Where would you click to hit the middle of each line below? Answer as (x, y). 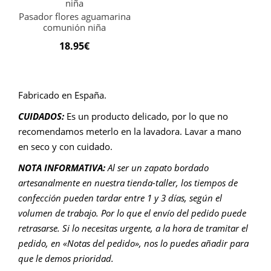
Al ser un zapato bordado (158, 168)
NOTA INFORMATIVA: (63, 168)
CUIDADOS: (42, 116)
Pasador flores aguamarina (74, 17)
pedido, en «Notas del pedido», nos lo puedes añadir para (133, 243)
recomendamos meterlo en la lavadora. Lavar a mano (130, 132)
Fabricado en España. (62, 95)
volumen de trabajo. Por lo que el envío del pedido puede (132, 213)
